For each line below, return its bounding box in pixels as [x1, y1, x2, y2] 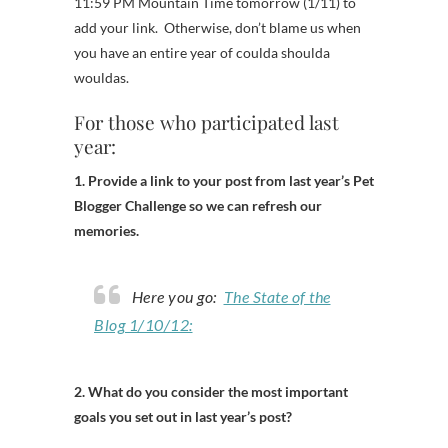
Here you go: [143, 287, 224, 306]
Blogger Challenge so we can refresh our [74, 197, 322, 214]
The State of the [223, 287, 331, 306]
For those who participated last [74, 109, 339, 135]
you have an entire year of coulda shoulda [74, 44, 330, 61]
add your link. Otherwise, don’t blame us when [74, 19, 361, 36]
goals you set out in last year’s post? [74, 408, 292, 425]
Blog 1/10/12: [94, 315, 193, 334]
